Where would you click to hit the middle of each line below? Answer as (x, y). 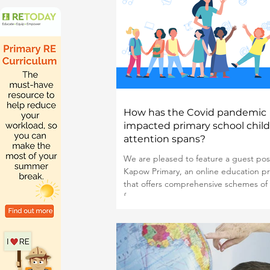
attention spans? (165, 139)
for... (132, 196)
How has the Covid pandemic (195, 112)
